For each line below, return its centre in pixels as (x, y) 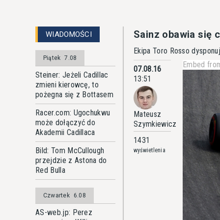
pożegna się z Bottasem (75, 95)
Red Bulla (50, 170)
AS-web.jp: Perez (64, 212)
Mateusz (148, 114)
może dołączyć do (66, 123)
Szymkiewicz (155, 124)
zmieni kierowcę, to (67, 85)
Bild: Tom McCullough (70, 151)
